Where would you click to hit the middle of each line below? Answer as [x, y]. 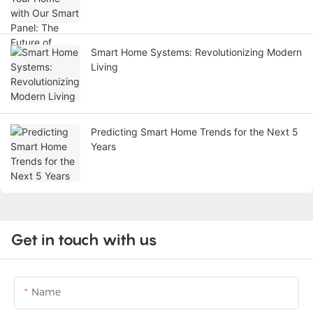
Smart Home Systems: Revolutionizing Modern [196, 52]
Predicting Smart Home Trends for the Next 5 [195, 132]
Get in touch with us [84, 240]
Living [104, 67]
